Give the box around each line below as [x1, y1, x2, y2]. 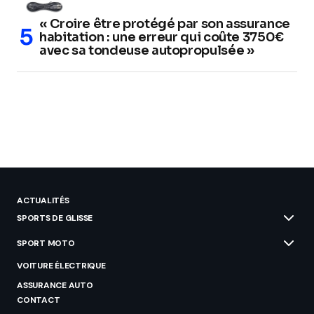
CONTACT [17, 294, 60, 306]
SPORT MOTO [17, 238, 75, 250]
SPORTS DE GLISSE [17, 212, 93, 224]
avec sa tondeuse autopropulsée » [39, 43, 254, 59]
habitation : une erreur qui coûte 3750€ [39, 29, 284, 46]
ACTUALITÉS [17, 195, 69, 207]
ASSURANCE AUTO [17, 280, 93, 292]
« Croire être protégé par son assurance [39, 16, 290, 32]
